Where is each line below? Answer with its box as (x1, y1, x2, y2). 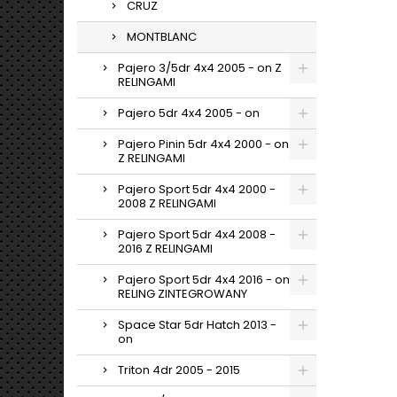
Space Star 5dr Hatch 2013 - (118, 316, 276, 333)
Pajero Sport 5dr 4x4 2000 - (118, 181, 276, 198)
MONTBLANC (127, 28, 197, 45)
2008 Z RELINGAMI (118, 195, 216, 212)
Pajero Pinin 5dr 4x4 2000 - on (118, 136, 289, 152)
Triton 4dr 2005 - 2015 (118, 362, 240, 378)
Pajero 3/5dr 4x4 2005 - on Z (118, 59, 282, 76)
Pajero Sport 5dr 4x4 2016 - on (118, 271, 290, 288)
